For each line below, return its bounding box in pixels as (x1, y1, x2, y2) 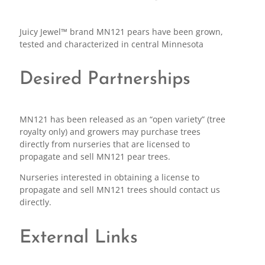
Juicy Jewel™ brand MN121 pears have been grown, (19, 26, 223, 38)
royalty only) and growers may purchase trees (19, 126, 201, 138)
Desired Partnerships (19, 70, 190, 89)
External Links (19, 228, 138, 247)
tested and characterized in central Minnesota (19, 38, 203, 50)
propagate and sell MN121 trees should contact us (19, 184, 220, 196)
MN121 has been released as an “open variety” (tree (19, 114, 225, 125)
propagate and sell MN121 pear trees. (19, 151, 170, 163)
